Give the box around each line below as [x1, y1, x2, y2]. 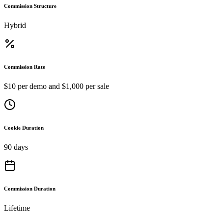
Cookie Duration [4, 124, 44, 131]
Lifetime [4, 203, 30, 212]
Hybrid [4, 21, 26, 29]
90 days [4, 142, 28, 151]
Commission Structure [4, 2, 56, 9]
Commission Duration [4, 185, 55, 192]
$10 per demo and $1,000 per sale [4, 82, 109, 90]
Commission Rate [4, 63, 45, 70]
